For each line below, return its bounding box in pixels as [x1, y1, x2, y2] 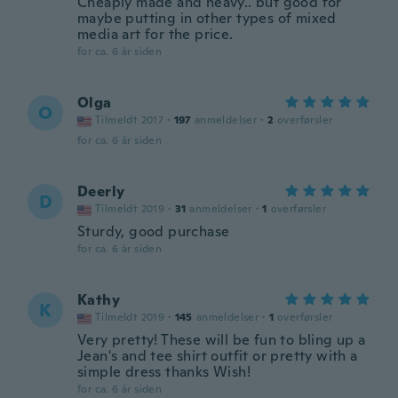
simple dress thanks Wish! [77, 362, 251, 381]
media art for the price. [77, 25, 234, 44]
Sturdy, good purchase [77, 222, 230, 241]
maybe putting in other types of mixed [77, 9, 337, 28]
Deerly [77, 182, 125, 201]
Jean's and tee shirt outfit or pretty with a [77, 346, 358, 365]
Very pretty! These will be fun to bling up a [77, 330, 366, 349]
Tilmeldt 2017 [95, 113, 164, 127]
